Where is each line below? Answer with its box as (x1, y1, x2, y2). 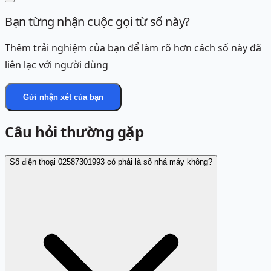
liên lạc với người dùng (5, 58, 108, 72)
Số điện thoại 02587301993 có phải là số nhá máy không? (10, 157, 212, 167)
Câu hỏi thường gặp (5, 122, 144, 142)
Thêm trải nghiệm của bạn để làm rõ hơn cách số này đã (5, 41, 261, 55)
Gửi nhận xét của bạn (23, 93, 103, 102)
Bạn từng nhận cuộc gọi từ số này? (5, 13, 190, 30)
